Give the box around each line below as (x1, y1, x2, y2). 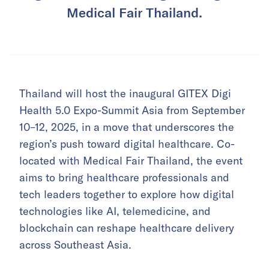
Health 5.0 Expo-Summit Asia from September (19, 103, 245, 118)
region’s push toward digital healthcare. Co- (19, 137, 235, 151)
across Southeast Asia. (19, 238, 131, 252)
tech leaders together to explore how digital (19, 187, 234, 202)
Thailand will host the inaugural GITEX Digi (19, 86, 231, 101)
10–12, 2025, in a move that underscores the (19, 120, 234, 134)
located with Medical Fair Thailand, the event (19, 154, 243, 168)
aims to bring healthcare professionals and (19, 171, 229, 185)
